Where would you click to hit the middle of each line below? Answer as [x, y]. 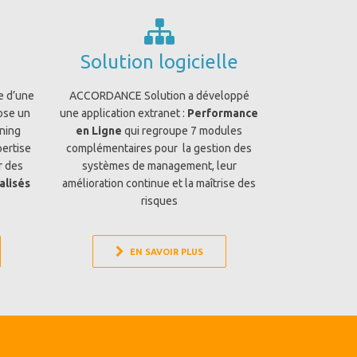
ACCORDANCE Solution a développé [159, 96]
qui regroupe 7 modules [182, 131]
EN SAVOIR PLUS [166, 252]
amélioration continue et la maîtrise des [159, 183]
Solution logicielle [159, 62]
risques [159, 201]
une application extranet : [124, 113]
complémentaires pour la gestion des [159, 148]
